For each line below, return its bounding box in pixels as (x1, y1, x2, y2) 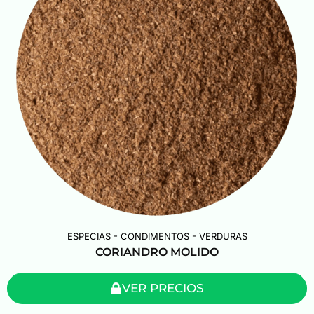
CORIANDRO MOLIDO (95, 245, 219, 259)
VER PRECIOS (122, 280, 204, 295)
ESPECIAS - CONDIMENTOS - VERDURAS (67, 230, 247, 242)
